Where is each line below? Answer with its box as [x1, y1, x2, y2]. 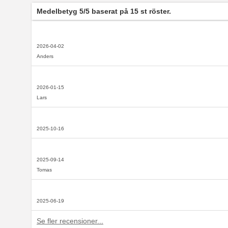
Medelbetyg [37, 7, 79, 16]
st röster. [138, 7, 171, 16]
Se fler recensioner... [37, 217, 103, 225]
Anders [37, 53, 53, 60]
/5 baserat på [83, 7, 130, 16]
